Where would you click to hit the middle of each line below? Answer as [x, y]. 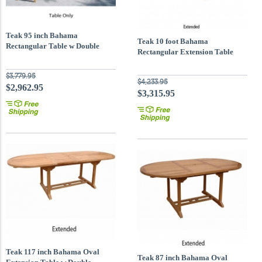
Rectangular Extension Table [185, 52]
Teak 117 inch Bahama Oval [53, 252]
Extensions [24, 56]
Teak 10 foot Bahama [173, 41]
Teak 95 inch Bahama [42, 35]
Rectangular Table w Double [53, 46]
